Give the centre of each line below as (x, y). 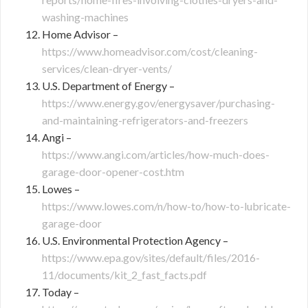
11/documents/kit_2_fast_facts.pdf (124, 275)
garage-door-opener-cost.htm (113, 172)
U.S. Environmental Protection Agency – (135, 240)
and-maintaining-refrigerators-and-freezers (145, 120)
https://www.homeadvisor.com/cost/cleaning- (150, 51)
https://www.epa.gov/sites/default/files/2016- (151, 257)
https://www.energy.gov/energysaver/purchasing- (158, 103)
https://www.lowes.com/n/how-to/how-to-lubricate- (166, 206)
